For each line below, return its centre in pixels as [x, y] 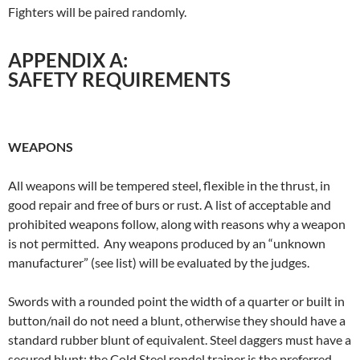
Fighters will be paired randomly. [97, 11]
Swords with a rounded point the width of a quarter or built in [176, 301]
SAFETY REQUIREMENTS [119, 79]
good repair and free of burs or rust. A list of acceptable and [170, 204]
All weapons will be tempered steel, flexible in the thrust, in [169, 185]
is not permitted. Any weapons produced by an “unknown [167, 243]
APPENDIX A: [68, 59]
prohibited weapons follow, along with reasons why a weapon [177, 223]
